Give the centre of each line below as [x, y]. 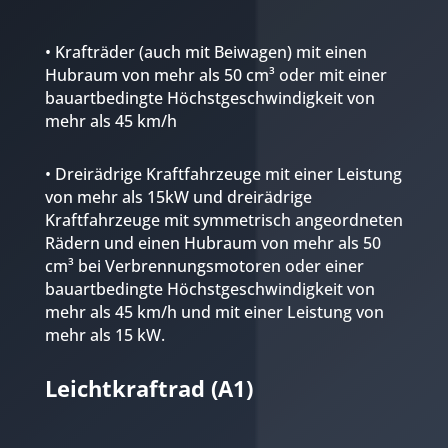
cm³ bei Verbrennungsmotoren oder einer [204, 265]
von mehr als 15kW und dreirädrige [178, 196]
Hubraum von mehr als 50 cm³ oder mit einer [215, 74]
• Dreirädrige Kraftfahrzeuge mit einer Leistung [223, 173]
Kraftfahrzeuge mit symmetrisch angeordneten [223, 219]
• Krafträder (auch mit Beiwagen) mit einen [205, 51]
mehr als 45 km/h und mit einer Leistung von [214, 311]
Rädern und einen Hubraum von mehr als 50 [212, 242]
